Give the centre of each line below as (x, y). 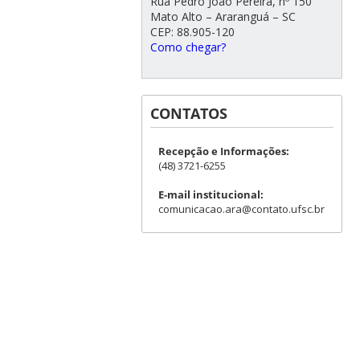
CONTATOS (188, 114)
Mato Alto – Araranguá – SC (223, 17)
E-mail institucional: (211, 195)
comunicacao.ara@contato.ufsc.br (241, 209)
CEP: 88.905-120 (192, 32)
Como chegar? (188, 47)
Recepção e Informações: (223, 151)
